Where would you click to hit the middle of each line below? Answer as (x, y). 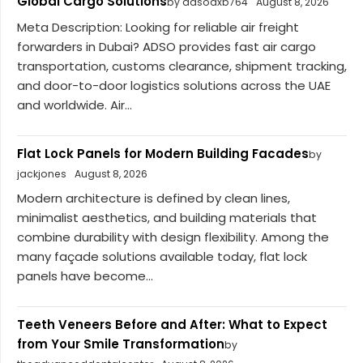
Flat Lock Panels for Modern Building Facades (163, 153)
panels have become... (85, 276)
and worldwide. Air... (75, 105)
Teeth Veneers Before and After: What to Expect (172, 325)
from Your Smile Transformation (121, 344)
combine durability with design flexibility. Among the (173, 237)
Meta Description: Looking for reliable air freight (158, 27)
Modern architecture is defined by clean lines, (154, 199)
